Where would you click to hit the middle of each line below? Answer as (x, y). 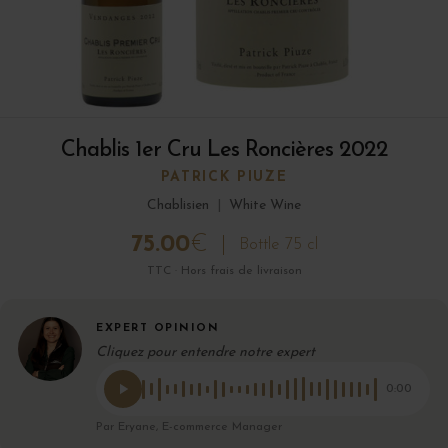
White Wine (265, 206)
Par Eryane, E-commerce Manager (189, 427)
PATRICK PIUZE (224, 178)
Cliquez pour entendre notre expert (205, 353)
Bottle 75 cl (278, 245)
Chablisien (178, 206)
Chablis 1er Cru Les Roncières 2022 (224, 151)
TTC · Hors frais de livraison (224, 271)
